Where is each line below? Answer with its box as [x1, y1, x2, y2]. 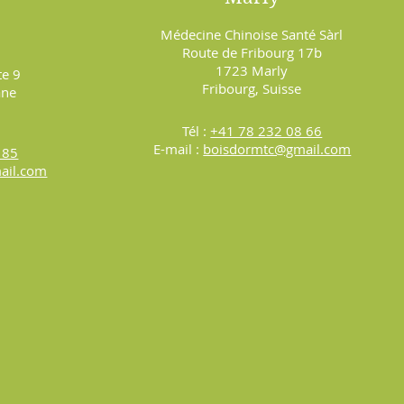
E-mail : [153, 139, 204, 158]
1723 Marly [216, 60, 289, 79]
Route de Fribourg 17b [181, 42, 322, 61]
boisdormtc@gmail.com [203, 139, 352, 158]
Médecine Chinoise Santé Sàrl [161, 24, 344, 43]
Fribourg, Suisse [202, 78, 302, 97]
